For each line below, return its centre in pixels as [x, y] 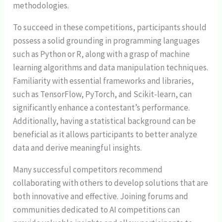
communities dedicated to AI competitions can [97, 210]
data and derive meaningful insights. [78, 148]
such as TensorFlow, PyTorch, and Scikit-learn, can [103, 94]
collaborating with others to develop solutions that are [111, 183]
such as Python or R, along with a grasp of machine [102, 54]
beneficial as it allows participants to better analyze [105, 135]
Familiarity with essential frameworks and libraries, [104, 81]
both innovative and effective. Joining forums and [101, 196]
